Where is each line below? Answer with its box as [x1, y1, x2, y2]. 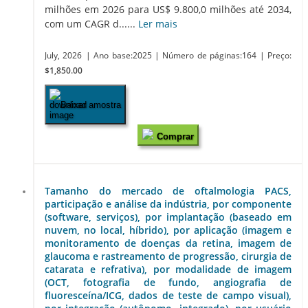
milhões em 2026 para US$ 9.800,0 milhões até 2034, [45, 3, 291, 16]
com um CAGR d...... [45, 17, 138, 31]
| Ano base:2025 [85, 50, 155, 61]
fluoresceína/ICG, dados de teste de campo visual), [45, 289, 291, 302]
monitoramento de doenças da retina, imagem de [45, 236, 291, 250]
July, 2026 [45, 50, 82, 61]
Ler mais [138, 17, 177, 31]
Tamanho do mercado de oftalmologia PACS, [45, 184, 291, 198]
